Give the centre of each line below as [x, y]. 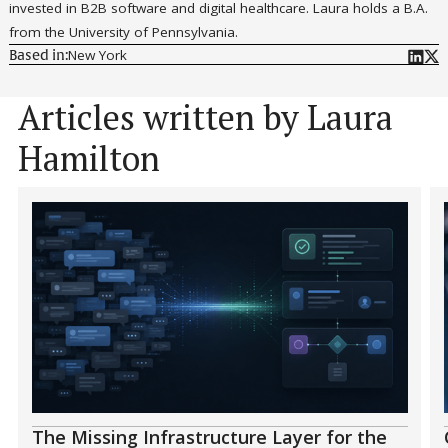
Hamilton [89, 157]
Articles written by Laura [205, 116]
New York [97, 54]
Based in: [38, 56]
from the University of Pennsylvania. [123, 32]
